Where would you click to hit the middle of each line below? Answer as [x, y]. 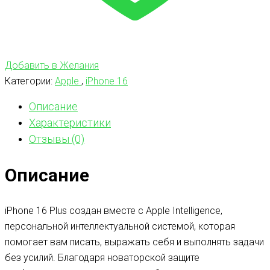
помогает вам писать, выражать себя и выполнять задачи [134, 242]
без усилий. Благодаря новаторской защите [102, 257]
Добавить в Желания [52, 65]
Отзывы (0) [57, 139]
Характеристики [70, 122]
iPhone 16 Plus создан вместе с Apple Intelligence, [114, 210]
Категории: [30, 81]
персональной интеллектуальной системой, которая [120, 226]
